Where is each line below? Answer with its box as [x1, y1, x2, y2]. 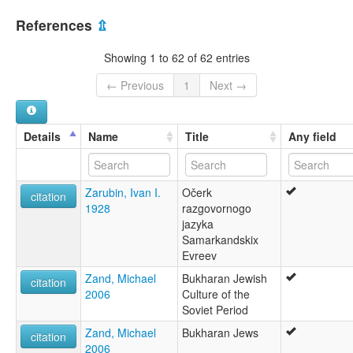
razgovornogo [182, 200, 251, 217]
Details [24, 128, 61, 145]
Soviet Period [182, 302, 248, 318]
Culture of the [182, 286, 250, 303]
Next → [210, 77, 247, 94]
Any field [288, 128, 336, 145]
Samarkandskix [182, 232, 258, 248]
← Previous [106, 77, 164, 94]
